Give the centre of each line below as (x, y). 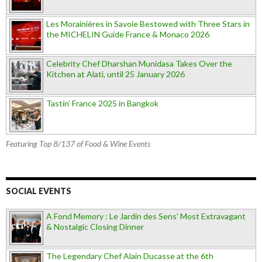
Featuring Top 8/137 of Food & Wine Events (78, 143)
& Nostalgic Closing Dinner (95, 226)
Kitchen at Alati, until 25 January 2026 (116, 74)
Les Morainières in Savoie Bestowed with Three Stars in (148, 23)
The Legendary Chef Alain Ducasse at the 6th (130, 256)
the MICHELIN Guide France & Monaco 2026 (128, 34)
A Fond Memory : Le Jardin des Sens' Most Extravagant (146, 216)
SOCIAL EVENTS (39, 191)
